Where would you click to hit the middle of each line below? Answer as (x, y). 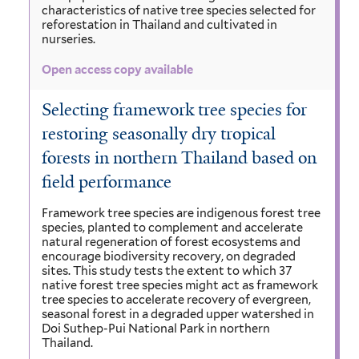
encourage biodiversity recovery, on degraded (169, 257)
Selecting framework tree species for (174, 110)
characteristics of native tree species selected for (179, 11)
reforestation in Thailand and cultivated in (159, 25)
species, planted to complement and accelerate (172, 228)
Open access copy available (117, 69)
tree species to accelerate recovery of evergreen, (176, 300)
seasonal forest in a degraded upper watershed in (178, 315)
